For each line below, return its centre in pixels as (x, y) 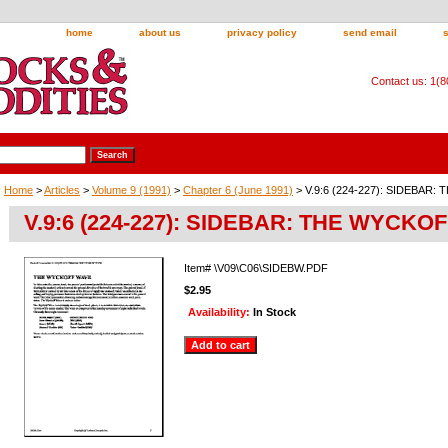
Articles (62, 189)
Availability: (220, 311)
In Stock (274, 311)
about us (160, 32)
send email (370, 32)
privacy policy (262, 32)
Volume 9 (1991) (131, 189)
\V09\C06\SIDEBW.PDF (271, 267)
